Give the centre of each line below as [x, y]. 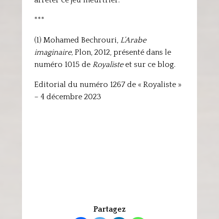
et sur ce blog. [149, 65]
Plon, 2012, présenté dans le [122, 52]
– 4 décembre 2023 [67, 97]
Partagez [109, 209]
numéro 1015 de [63, 65]
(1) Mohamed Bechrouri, [77, 40]
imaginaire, [53, 52]
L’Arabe [133, 40]
